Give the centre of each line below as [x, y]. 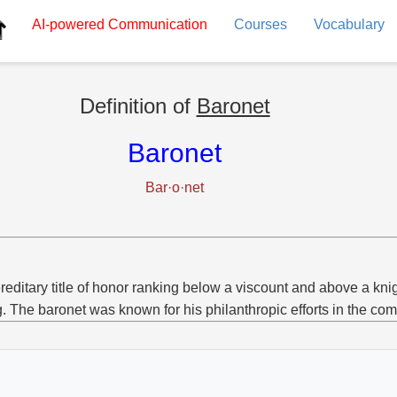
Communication [156, 24]
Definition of [138, 106]
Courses [260, 24]
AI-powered [68, 24]
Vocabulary [349, 24]
